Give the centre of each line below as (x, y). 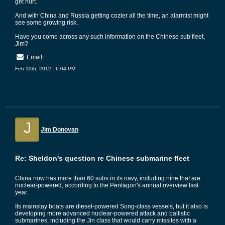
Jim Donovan (60, 130)
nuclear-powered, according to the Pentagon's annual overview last (107, 185)
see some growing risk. (46, 23)
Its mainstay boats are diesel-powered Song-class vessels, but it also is (111, 206)
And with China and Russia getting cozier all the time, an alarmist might (112, 16)
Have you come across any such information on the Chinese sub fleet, (110, 37)
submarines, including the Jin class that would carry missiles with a (106, 220)
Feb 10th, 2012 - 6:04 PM (45, 69)
